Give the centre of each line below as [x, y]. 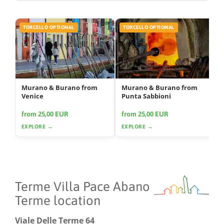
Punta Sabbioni [146, 96]
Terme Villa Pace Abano [82, 186]
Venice [32, 96]
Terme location [58, 200]
